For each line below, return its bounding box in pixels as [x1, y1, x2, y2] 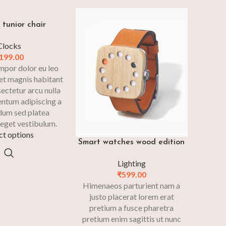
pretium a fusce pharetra [89, 202, 174, 212]
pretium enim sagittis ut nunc [82, 213, 181, 223]
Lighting [117, 158, 146, 168]
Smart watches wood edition [78, 138, 185, 146]
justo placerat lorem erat [89, 191, 174, 201]
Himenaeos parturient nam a [83, 180, 181, 190]
